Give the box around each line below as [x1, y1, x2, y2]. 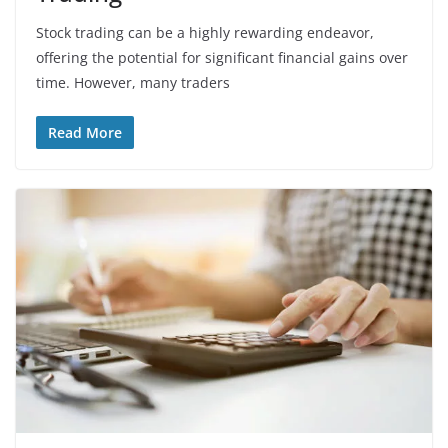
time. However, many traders [36, 73, 230, 93]
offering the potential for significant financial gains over [36, 48, 408, 68]
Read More [48, 123, 122, 143]
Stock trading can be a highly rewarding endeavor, [36, 23, 374, 43]
